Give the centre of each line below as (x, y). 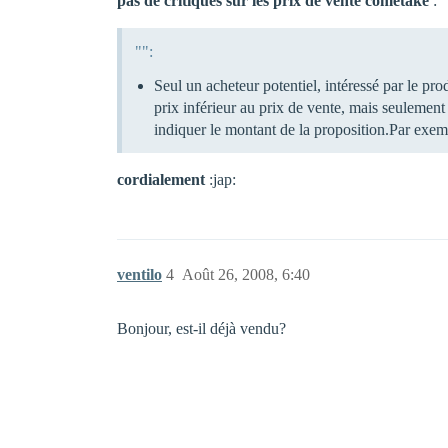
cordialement (161, 179)
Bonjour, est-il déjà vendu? (201, 328)
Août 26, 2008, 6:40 (246, 274)
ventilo (139, 274)
